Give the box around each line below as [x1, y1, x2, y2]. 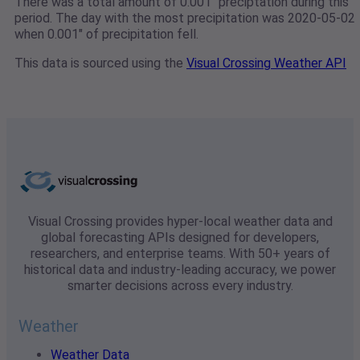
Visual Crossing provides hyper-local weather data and [27, 214, 333, 230]
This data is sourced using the [14, 55, 186, 72]
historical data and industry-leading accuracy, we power [24, 262, 336, 278]
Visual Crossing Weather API [186, 55, 346, 72]
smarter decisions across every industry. [67, 278, 293, 294]
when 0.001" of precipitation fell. [14, 27, 198, 43]
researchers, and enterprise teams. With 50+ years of [30, 246, 330, 262]
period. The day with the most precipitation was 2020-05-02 [14, 10, 355, 27]
